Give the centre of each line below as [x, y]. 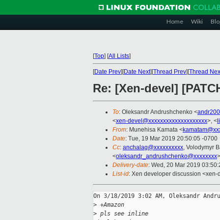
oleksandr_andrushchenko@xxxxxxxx [166, 156]
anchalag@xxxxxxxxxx [153, 148]
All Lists [119, 56]
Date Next [137, 72]
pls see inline [123, 214]
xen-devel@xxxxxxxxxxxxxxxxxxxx [162, 121]
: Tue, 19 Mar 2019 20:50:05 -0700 [171, 139]
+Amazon [110, 205]
